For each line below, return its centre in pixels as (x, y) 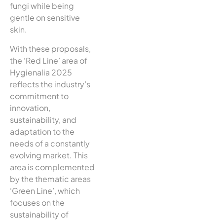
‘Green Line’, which (45, 190)
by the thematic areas (50, 179)
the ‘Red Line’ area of (49, 60)
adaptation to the (42, 131)
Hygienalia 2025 (41, 72)
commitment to (39, 96)
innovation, (30, 108)
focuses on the (37, 202)
